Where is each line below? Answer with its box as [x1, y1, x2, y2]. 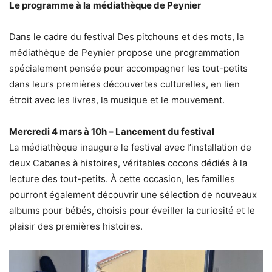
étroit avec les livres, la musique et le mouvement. [9, 93, 225, 106]
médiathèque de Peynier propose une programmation [9, 46, 240, 58]
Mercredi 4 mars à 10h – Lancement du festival [9, 125, 214, 137]
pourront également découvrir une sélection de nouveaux [9, 188, 257, 200]
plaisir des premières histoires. [9, 220, 143, 232]
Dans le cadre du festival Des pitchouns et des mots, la [9, 30, 244, 42]
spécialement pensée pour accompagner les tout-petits [9, 62, 248, 74]
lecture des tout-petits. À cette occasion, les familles [9, 172, 235, 185]
